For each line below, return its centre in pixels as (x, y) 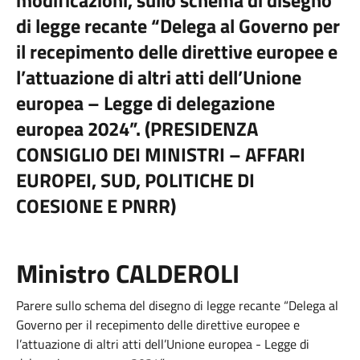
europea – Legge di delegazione (145, 103)
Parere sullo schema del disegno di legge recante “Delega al (177, 305)
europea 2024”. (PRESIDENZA (137, 129)
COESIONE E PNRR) (96, 206)
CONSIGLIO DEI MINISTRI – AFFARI (161, 154)
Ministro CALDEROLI (128, 273)
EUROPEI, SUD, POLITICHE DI (135, 180)
